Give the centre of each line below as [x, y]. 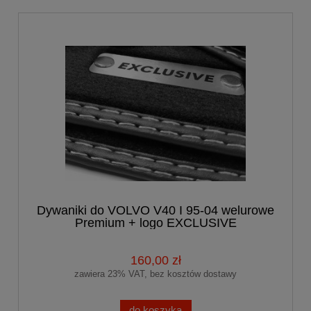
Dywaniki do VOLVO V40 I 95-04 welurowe [155, 210]
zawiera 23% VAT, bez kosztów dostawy [155, 274]
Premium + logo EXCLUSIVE [155, 222]
